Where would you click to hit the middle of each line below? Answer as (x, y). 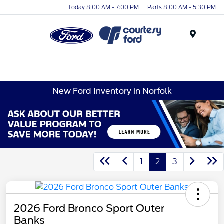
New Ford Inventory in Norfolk (112, 91)
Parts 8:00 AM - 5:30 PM (182, 7)
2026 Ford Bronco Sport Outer (89, 208)
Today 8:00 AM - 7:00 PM (103, 7)
